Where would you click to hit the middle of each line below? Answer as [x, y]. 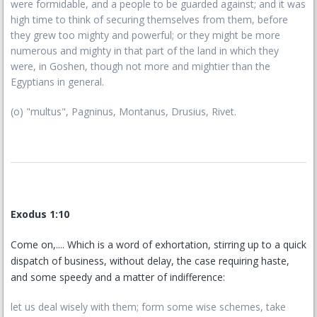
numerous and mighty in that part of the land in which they [145, 51]
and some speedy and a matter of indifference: [118, 277]
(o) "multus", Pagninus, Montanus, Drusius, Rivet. [123, 111]
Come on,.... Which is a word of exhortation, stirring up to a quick [158, 244]
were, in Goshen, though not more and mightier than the [140, 66]
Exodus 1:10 [40, 214]
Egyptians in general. [57, 82]
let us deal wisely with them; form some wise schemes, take [148, 307]
